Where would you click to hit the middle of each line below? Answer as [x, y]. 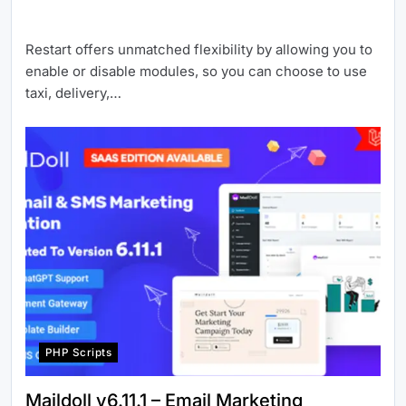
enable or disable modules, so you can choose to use [196, 72]
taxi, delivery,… [73, 93]
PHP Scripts [79, 352]
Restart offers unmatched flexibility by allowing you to [199, 50]
